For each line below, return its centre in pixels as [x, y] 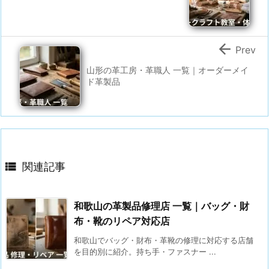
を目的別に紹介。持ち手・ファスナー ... [145, 251]
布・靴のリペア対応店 [122, 221]
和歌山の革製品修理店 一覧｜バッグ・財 [162, 206]
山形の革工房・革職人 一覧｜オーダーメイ [168, 70]
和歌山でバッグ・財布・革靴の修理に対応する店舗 [164, 240]
